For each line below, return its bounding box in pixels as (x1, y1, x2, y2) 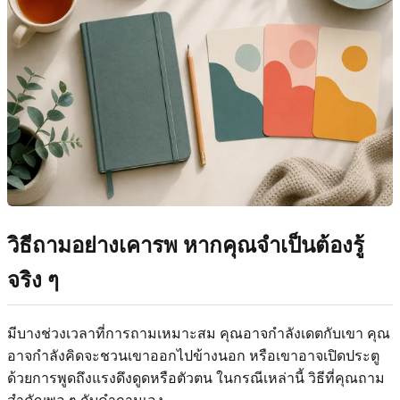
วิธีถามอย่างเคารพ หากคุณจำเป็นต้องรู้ (7, 234, 364, 258)
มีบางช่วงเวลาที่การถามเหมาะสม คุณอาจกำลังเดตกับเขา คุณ (7, 326, 390, 342)
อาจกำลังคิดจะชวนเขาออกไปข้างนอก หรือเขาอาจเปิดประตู (7, 348, 379, 364)
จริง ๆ (7, 269, 59, 293)
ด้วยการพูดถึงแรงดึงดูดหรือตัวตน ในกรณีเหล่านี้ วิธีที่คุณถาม (7, 371, 385, 387)
